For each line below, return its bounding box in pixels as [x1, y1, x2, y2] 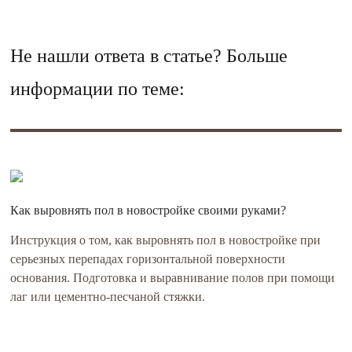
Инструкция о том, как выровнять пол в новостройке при [10, 233, 321, 247]
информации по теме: [10, 79, 185, 99]
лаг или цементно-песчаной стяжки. [10, 290, 206, 303]
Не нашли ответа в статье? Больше [10, 46, 288, 66]
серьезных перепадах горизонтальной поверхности [10, 252, 286, 266]
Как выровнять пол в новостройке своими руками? [10, 203, 287, 217]
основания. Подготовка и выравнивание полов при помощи [10, 271, 335, 284]
